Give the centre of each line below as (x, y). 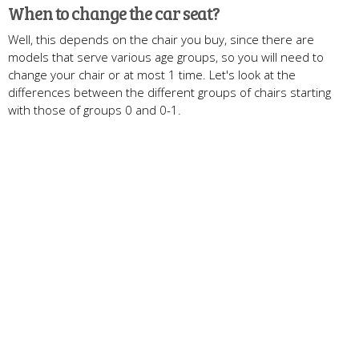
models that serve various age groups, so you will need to (166, 57)
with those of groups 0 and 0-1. (95, 110)
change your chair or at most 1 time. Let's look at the (152, 75)
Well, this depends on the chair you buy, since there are (161, 40)
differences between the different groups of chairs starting (169, 93)
